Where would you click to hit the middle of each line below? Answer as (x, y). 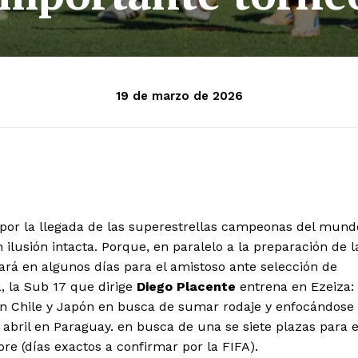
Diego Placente (186, 286)
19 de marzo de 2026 (179, 96)
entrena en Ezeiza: (295, 286)
